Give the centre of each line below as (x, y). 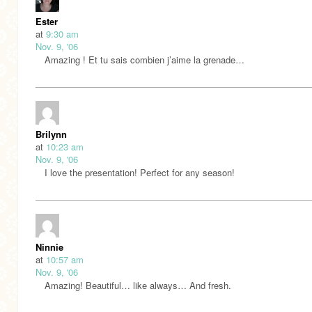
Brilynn (51, 134)
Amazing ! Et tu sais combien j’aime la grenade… (145, 60)
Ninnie (49, 247)
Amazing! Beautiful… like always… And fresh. (138, 286)
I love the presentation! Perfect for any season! (140, 173)
